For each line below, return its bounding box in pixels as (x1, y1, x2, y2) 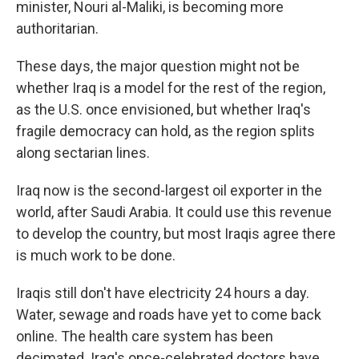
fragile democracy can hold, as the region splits (16, 123, 315, 140)
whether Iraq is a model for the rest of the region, (16, 79, 325, 97)
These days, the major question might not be (16, 58, 300, 75)
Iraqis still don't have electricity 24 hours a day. (16, 284, 309, 302)
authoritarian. (16, 20, 99, 38)
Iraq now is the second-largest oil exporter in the (16, 182, 322, 200)
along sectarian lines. (16, 144, 150, 162)
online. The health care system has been (16, 328, 273, 345)
